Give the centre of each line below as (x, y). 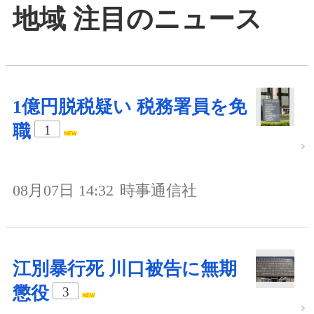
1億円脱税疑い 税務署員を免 (130, 107)
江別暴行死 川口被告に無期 (125, 268)
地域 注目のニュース (137, 19)
